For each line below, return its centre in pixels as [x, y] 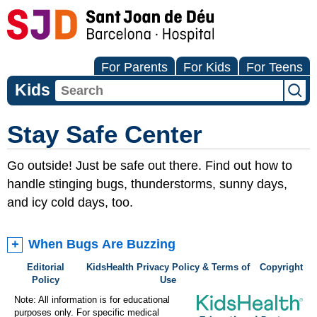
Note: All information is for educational [92, 300]
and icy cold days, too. [70, 202]
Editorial [45, 267]
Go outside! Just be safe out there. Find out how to [150, 166]
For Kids [207, 67]
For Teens [275, 67]
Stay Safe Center [105, 134]
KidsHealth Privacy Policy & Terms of [168, 267]
